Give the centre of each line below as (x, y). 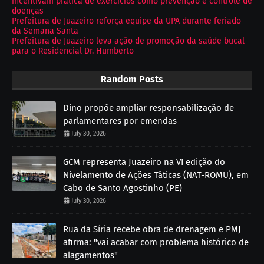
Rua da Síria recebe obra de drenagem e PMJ (152, 230)
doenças (28, 11)
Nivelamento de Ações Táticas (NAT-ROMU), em (156, 175)
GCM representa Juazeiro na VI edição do (144, 162)
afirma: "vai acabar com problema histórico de (156, 242)
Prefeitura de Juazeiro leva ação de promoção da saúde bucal (128, 41)
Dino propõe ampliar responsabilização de (148, 108)
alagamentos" (90, 255)
